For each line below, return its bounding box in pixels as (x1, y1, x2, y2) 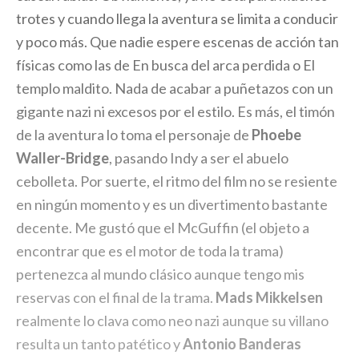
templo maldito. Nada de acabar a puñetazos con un (16, 79, 333, 97)
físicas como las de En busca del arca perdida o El (16, 55, 315, 74)
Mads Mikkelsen (216, 288, 323, 306)
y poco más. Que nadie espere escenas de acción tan (16, 32, 339, 50)
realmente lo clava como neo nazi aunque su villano (16, 311, 329, 329)
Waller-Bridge (16, 148, 109, 167)
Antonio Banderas (183, 334, 301, 353)
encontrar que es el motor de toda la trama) (16, 241, 284, 260)
